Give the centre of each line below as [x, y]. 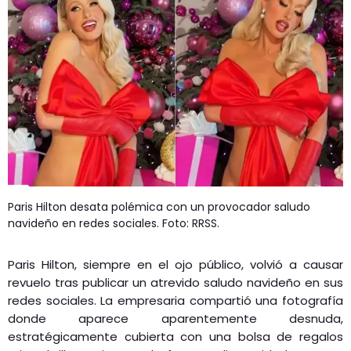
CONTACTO [60, 74]
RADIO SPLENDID [74, 37]
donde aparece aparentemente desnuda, [175, 318]
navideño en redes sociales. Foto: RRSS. [114, 223]
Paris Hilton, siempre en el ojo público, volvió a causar [175, 264]
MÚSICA [63, 28]
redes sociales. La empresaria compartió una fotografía [175, 300]
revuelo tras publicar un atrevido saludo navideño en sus [175, 282]
